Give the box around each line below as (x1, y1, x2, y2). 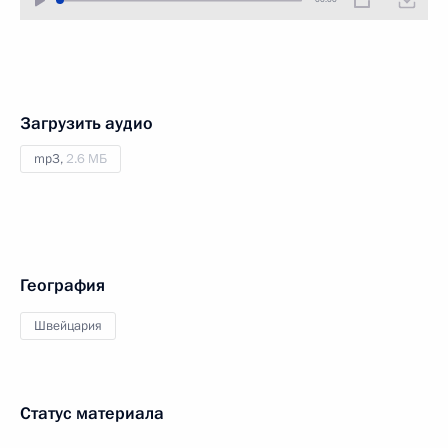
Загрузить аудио (20, 112, 153, 135)
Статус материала (20, 402, 164, 425)
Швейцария (34, 317, 102, 335)
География (20, 274, 105, 297)
